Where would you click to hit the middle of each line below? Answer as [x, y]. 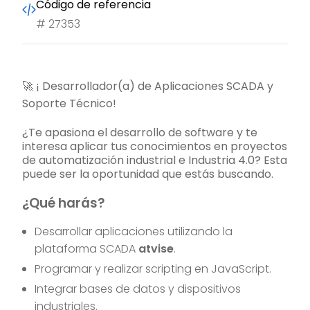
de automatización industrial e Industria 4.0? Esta [155, 161]
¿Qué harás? [63, 203]
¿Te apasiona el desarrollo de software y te [140, 133]
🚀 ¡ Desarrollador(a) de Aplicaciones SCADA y [148, 86]
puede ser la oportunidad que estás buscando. [148, 174]
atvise [156, 249]
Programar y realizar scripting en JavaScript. [153, 269]
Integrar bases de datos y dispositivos [138, 289]
